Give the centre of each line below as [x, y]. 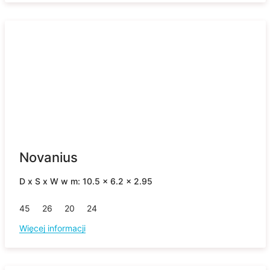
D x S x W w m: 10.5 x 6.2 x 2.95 [86, 181]
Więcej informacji [52, 228]
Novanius [48, 158]
